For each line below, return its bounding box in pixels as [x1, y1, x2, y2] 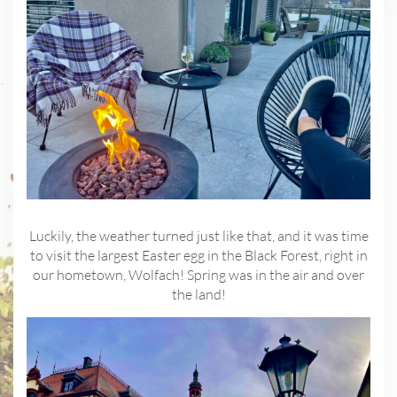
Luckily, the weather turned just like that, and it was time [28, 227, 369, 245]
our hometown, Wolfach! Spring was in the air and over [33, 266, 364, 284]
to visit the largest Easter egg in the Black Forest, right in [29, 246, 368, 265]
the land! [171, 285, 226, 304]
